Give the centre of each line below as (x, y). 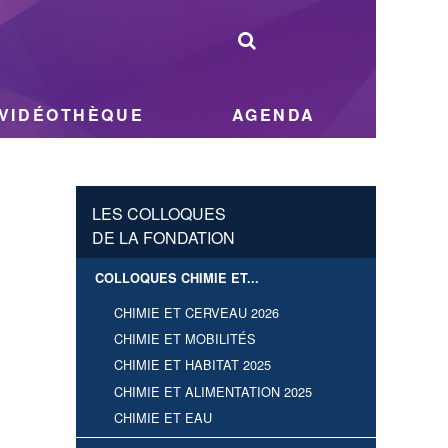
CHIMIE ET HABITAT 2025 (193, 365)
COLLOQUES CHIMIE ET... (177, 277)
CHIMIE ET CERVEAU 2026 (197, 312)
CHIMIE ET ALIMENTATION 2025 (213, 391)
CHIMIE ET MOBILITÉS (185, 339)
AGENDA (273, 114)
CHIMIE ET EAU (163, 417)
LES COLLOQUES (159, 213)
